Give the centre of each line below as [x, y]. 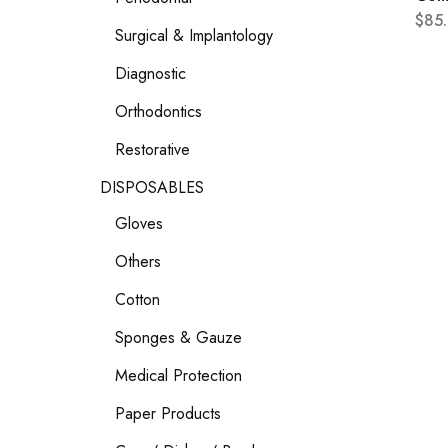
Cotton [137, 299]
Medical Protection [178, 375]
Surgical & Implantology [194, 35]
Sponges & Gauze [178, 337]
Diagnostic [150, 73]
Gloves [139, 223]
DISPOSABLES [152, 187]
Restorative [152, 149]
